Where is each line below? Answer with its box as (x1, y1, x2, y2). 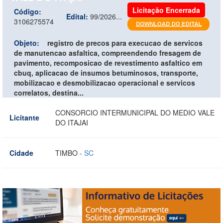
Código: (14, 6, 41, 16)
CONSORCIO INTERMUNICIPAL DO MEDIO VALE (55, 107, 215, 117)
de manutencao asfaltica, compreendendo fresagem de (14, 47, 201, 58)
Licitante (9, 112, 39, 122)
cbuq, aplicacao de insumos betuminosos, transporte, (14, 67, 198, 78)
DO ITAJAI (55, 117, 88, 127)
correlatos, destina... (14, 87, 84, 98)
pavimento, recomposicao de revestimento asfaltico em (14, 57, 202, 68)
